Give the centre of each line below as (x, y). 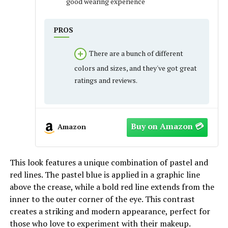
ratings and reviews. (106, 80)
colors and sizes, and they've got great (135, 68)
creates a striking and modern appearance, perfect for (110, 211)
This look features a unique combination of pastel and (109, 162)
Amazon (72, 126)
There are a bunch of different (136, 53)
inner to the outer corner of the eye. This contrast (102, 199)
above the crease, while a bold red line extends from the (112, 187)
